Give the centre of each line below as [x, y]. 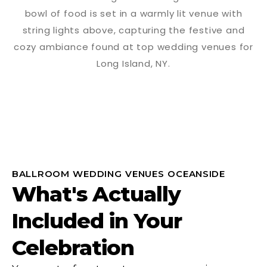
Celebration [73, 247]
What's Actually [96, 194]
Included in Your [97, 221]
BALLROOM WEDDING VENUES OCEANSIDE [119, 173]
